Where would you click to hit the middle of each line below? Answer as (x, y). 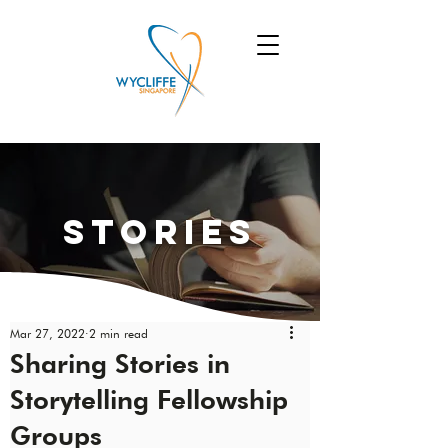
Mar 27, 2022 (47, 333)
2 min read (118, 333)
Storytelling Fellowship (149, 399)
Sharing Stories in (120, 363)
